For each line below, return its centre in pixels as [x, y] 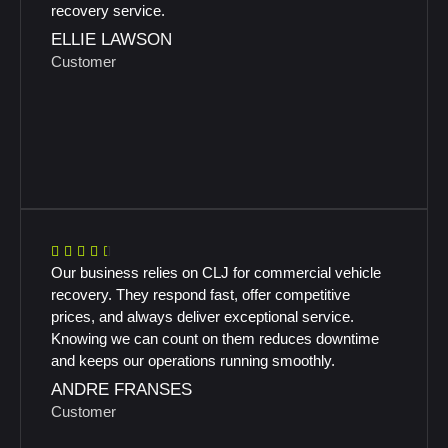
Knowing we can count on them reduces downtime [215, 338]
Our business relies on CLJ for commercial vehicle [216, 272]
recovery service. [108, 10]
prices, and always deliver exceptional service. [202, 316]
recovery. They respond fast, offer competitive [200, 294]
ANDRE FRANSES [121, 389]
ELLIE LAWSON [111, 39]
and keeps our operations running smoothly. [193, 360]
